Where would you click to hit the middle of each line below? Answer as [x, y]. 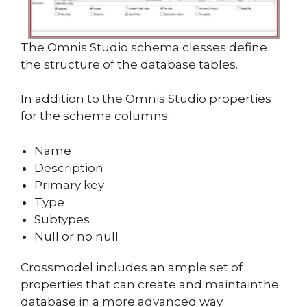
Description [69, 168]
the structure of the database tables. [129, 64]
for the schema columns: [95, 116]
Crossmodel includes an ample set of [132, 267]
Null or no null [76, 236]
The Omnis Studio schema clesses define [144, 47]
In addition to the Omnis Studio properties [146, 99]
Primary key [69, 185]
